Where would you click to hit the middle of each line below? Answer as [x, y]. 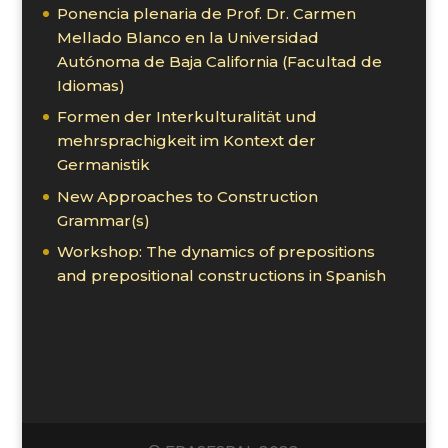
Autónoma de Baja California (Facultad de [219, 61]
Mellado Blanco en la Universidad [187, 37]
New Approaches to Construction [187, 196]
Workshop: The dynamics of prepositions [215, 252]
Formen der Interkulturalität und [186, 117]
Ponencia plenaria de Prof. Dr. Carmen [206, 13]
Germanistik [103, 165]
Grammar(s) [103, 220]
